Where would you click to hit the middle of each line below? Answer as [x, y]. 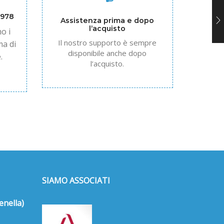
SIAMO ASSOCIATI [76, 180]
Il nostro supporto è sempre [107, 43]
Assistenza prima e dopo [107, 21]
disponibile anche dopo [107, 53]
